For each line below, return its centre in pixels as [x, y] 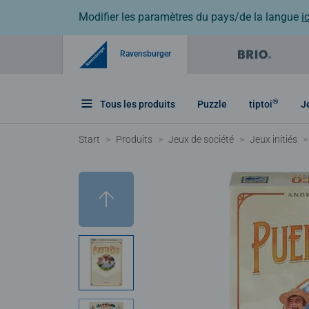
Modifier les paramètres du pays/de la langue [190, 17]
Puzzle [212, 104]
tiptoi [261, 104]
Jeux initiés [273, 139]
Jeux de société [201, 139]
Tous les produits [138, 104]
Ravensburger [144, 53]
